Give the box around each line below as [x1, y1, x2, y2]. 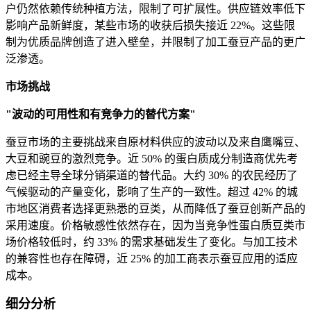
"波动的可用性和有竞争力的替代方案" [6, 108, 196, 121]
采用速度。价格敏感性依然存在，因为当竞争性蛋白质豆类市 [6, 219, 305, 232]
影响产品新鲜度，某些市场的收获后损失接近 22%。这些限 [6, 19, 295, 32]
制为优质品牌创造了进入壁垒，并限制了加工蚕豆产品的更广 [6, 36, 305, 49]
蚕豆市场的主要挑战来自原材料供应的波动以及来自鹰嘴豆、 [6, 136, 305, 149]
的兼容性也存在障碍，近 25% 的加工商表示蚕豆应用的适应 [6, 253, 298, 265]
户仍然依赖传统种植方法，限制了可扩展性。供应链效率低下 [6, 3, 305, 15]
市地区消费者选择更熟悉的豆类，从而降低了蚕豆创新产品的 [6, 203, 305, 215]
